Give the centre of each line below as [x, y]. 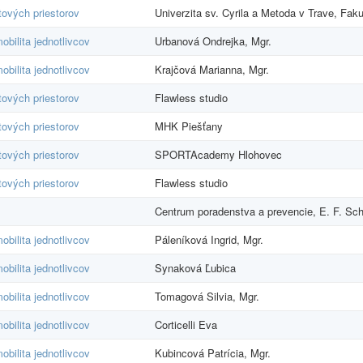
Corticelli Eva [186, 324]
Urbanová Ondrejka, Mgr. [213, 41]
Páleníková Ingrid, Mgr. [209, 239]
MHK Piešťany [189, 126]
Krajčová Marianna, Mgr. [212, 69]
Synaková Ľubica [195, 267]
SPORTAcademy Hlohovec [218, 154]
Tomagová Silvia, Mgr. [207, 296]
